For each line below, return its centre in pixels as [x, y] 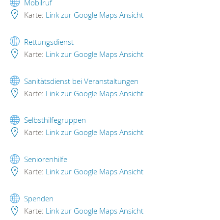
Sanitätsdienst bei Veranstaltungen [81, 81]
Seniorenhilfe [46, 159]
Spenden [39, 199]
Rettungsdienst [49, 41]
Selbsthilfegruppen [55, 120]
